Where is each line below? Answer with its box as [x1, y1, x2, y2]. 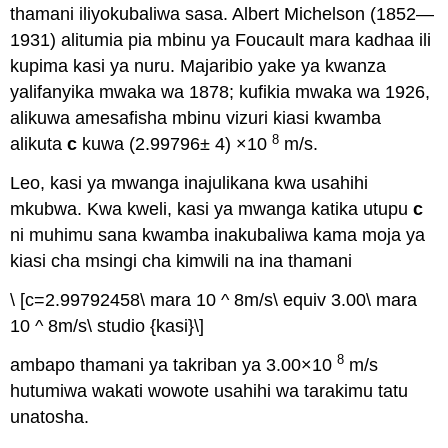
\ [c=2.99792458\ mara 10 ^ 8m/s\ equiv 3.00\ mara [10, 289, 418, 310]
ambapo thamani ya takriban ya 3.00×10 [10, 354, 338, 375]
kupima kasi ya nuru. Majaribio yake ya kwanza [10, 56, 387, 77]
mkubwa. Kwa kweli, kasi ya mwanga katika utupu [10, 198, 414, 219]
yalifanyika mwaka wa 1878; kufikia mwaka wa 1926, [10, 82, 431, 103]
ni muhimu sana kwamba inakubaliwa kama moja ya [10, 224, 426, 245]
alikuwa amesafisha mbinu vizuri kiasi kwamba [10, 108, 382, 129]
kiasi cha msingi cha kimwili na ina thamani [10, 250, 353, 271]
